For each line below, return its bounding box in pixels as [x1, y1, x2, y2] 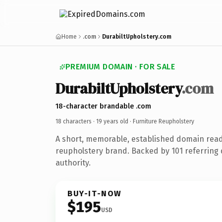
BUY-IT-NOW [67, 188, 122, 198]
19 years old [96, 117, 128, 125]
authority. [55, 158, 91, 167]
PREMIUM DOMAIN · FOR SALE [65, 62, 175, 71]
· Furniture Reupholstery [128, 117, 194, 125]
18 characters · [55, 117, 96, 125]
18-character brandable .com [55, 102, 151, 111]
